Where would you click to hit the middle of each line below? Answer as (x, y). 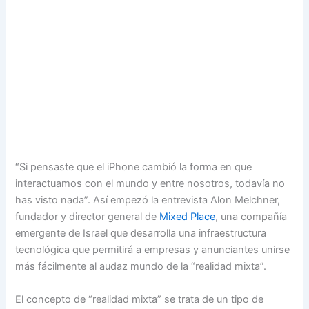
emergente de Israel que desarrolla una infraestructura (141, 233)
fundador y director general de (88, 217)
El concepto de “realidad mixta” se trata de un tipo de (140, 299)
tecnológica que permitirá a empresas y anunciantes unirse (153, 250)
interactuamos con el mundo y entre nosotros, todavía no (150, 184)
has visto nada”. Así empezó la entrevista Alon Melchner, (148, 200)
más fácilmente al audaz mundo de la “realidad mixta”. (141, 267)
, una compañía (251, 217)
